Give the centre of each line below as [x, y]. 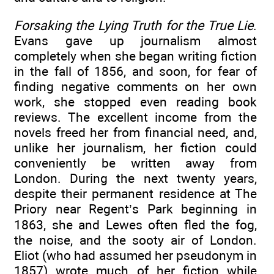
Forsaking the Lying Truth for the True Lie [134, 26]
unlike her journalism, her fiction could [135, 148]
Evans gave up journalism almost [135, 41]
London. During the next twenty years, [135, 179]
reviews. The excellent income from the [135, 117]
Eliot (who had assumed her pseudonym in [135, 256]
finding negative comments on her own [135, 87]
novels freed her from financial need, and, [135, 133]
